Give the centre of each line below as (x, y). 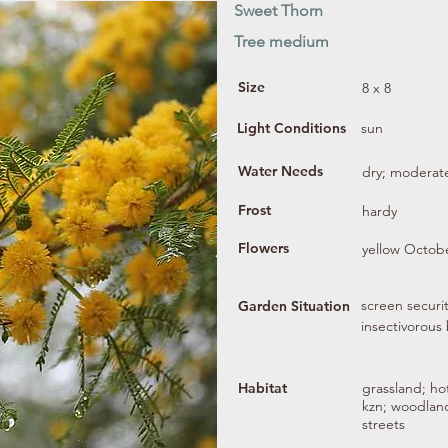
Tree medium (281, 41)
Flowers (263, 248)
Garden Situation (294, 306)
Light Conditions (291, 128)
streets (383, 424)
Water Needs (280, 171)
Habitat (262, 388)
